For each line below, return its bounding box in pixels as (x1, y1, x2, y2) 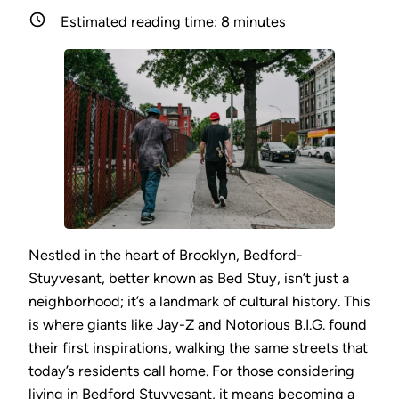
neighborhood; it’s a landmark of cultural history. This (28, 292, 370, 310)
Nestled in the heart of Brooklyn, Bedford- (28, 246, 303, 264)
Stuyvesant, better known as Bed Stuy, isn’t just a (28, 269, 349, 287)
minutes (230, 13, 287, 31)
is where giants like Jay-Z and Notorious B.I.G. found (28, 315, 367, 333)
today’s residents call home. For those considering (28, 362, 354, 379)
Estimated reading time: (61, 13, 222, 31)
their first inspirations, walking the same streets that (28, 338, 368, 356)
